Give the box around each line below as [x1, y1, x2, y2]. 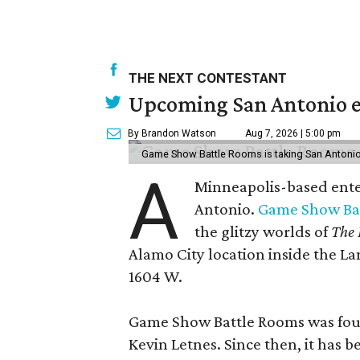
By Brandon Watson [128, 128, 216, 139]
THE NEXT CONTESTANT [129, 70, 287, 86]
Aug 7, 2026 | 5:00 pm [245, 128, 341, 139]
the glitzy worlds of [194, 222, 332, 241]
